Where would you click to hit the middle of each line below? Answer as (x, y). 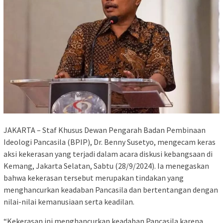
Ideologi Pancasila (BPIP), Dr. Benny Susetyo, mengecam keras (110, 142)
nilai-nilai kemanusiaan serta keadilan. (69, 201)
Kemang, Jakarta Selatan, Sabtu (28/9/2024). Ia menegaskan (106, 166)
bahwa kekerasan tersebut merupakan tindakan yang (94, 177)
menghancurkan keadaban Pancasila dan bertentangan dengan (111, 189)
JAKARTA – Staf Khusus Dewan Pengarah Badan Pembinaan (105, 130)
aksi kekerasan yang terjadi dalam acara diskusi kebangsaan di (108, 154)
